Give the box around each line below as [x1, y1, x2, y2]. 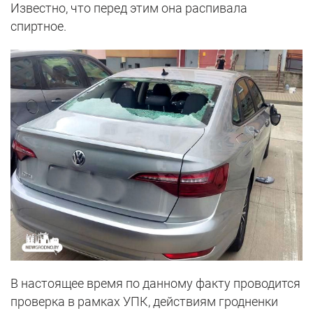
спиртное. [10, 18, 66, 34]
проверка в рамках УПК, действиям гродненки [10, 294, 278, 310]
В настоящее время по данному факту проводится [10, 276, 300, 291]
